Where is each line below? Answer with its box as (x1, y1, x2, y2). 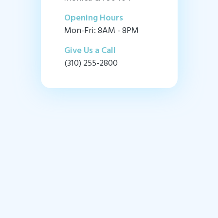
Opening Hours (64, 11, 123, 26)
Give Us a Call (64, 44, 116, 58)
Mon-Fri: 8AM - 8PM (64, 24, 139, 38)
